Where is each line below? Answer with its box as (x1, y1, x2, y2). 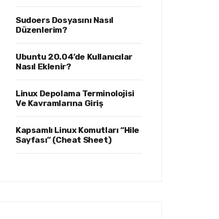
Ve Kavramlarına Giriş (16, 98, 103, 108)
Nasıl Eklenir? (16, 62, 71, 71)
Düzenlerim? (16, 25, 67, 35)
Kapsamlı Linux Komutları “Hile (16, 125, 140, 135)
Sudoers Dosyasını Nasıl (16, 15, 113, 25)
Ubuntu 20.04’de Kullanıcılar (16, 52, 132, 62)
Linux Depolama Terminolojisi (16, 88, 134, 98)
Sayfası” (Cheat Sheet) (16, 135, 112, 145)
